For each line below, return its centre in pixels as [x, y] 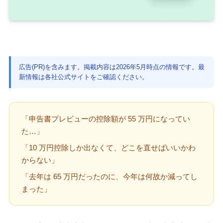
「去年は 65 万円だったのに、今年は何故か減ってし [109, 177]
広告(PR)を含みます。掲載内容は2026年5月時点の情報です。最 [111, 67]
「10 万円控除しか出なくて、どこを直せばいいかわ [108, 148]
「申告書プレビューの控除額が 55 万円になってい [106, 119]
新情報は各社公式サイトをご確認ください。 [83, 77]
